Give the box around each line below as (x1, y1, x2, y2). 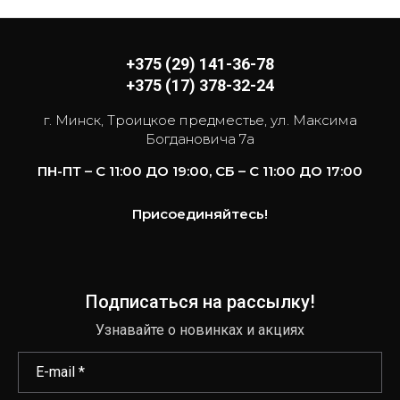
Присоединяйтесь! (132, 205, 268, 222)
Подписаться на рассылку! (85, 291, 315, 312)
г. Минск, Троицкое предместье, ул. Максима (43, 112, 357, 129)
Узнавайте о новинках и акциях (96, 321, 304, 338)
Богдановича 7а (146, 130, 254, 147)
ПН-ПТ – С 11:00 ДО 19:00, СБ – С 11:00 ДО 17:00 (37, 162, 362, 179)
